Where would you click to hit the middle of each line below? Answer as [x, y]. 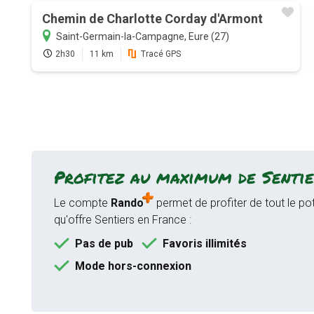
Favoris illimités [204, 244]
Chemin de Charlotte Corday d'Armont [152, 19]
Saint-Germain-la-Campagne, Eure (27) [142, 37]
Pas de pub [104, 244]
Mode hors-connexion [133, 266]
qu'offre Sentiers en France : [122, 220]
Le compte [82, 203]
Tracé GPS [161, 54]
